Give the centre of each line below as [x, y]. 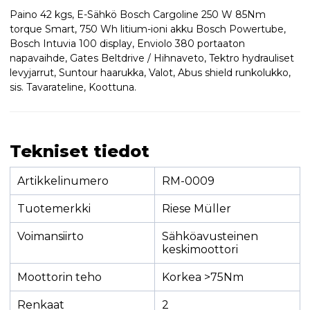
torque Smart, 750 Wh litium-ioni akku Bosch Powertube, [147, 29]
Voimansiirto [50, 236]
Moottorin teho [59, 277]
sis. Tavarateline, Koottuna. [73, 87]
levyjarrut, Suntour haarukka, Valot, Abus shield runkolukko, [150, 72]
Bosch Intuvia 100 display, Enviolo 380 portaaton [127, 43]
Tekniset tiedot [79, 151]
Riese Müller [196, 208]
